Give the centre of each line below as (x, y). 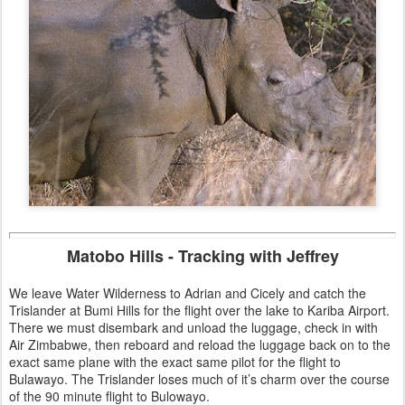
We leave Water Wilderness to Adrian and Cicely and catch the (188, 292)
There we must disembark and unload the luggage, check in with (193, 327)
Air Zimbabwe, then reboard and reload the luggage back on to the (200, 344)
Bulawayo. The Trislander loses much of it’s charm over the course (199, 378)
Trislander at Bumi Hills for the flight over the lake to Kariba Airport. (199, 310)
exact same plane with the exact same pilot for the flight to (175, 361)
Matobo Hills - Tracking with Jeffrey (202, 255)
